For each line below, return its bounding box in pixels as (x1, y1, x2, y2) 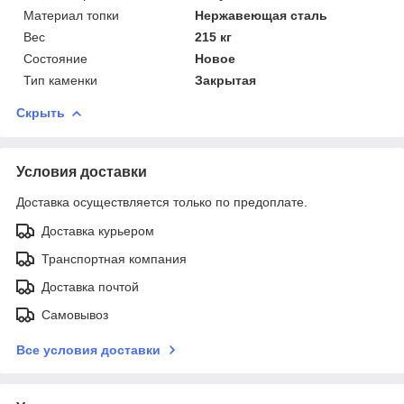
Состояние (23, 50, 87, 66)
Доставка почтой (41, 279, 139, 294)
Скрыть (16, 105, 65, 120)
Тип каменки (23, 72, 97, 87)
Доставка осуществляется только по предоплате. (16, 194, 308, 209)
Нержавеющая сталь (195, 7, 328, 23)
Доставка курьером (41, 223, 154, 238)
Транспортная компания (41, 251, 187, 266)
